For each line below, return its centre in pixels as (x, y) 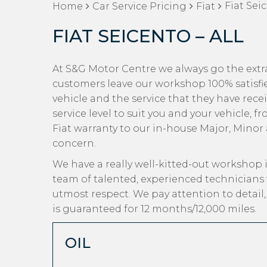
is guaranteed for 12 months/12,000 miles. (154, 209)
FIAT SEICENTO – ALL (148, 36)
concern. (74, 143)
